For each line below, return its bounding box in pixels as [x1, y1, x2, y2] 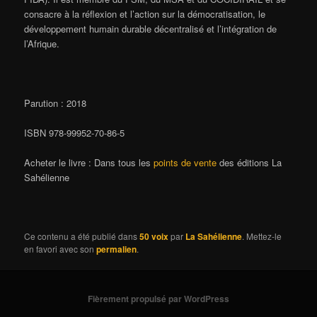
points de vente [154, 156, 217, 170]
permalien [96, 242, 137, 255]
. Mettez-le [242, 229, 282, 242]
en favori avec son [24, 242, 97, 255]
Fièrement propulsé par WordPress [88, 292, 229, 306]
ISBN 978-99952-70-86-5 [24, 126, 125, 140]
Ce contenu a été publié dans [24, 229, 140, 242]
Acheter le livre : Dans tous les [24, 156, 154, 170]
